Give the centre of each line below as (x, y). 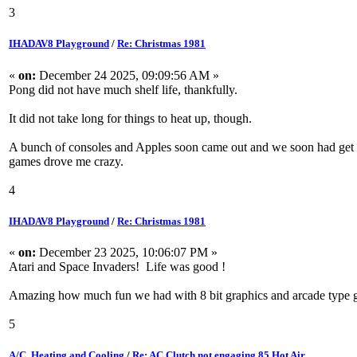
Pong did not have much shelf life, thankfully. (123, 89)
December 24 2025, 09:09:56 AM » (127, 75)
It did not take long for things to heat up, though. (130, 118)
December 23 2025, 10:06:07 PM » (127, 252)
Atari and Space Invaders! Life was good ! (117, 266)
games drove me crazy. (66, 161)
